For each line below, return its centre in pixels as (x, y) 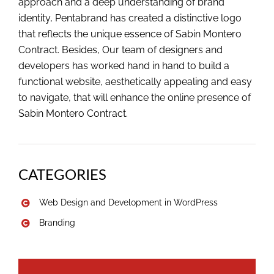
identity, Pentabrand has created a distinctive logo (130, 18)
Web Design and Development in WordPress (128, 203)
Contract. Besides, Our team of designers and (120, 50)
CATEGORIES (62, 174)
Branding (57, 223)
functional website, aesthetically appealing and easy (135, 82)
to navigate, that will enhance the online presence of (135, 98)
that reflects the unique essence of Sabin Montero (130, 34)
